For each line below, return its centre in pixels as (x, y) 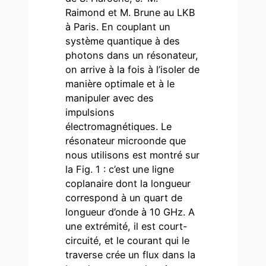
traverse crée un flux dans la (131, 254)
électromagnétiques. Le (119, 126)
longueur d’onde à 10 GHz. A (130, 212)
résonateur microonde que (126, 140)
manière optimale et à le (120, 83)
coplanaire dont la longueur (128, 183)
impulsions (90, 112)
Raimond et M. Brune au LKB (131, 12)
